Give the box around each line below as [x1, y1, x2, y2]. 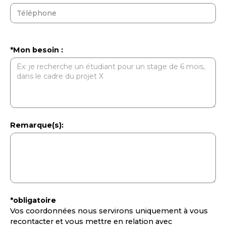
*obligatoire [10, 195, 56, 205]
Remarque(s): [10, 120, 64, 130]
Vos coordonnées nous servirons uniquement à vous [10, 206, 208, 215]
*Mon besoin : [10, 45, 63, 54]
